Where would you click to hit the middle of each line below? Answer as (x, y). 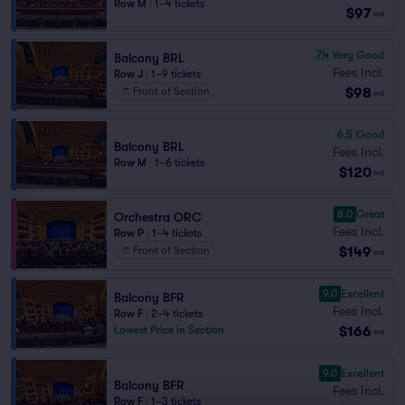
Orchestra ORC (158, 217)
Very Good (358, 55)
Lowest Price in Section (169, 330)
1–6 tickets (179, 163)
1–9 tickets (176, 74)
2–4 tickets (177, 314)
